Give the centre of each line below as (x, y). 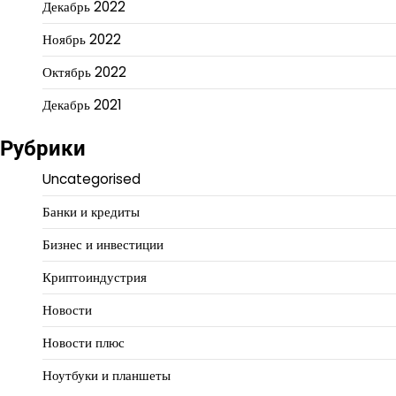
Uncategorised (91, 179)
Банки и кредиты (91, 212)
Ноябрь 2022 (82, 40)
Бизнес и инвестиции (103, 245)
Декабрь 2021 (82, 105)
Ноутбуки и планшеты (107, 376)
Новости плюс (84, 343)
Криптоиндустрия (95, 278)
